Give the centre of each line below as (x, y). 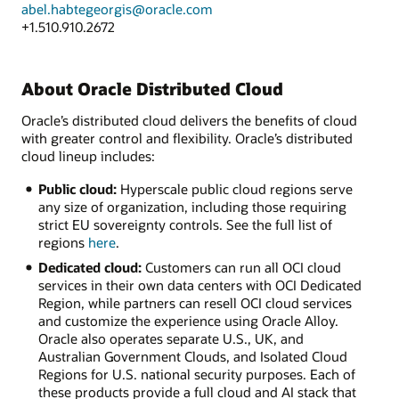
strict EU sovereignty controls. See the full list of (185, 224)
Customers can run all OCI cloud (241, 268)
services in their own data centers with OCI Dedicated (199, 285)
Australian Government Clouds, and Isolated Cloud (192, 357)
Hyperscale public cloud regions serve (234, 188)
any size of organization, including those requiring (192, 206)
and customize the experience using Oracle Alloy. (188, 321)
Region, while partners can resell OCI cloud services (195, 303)
